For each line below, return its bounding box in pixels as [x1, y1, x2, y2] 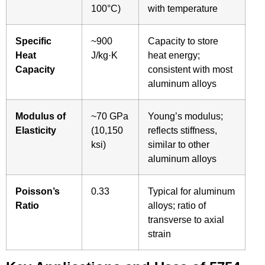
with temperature [148, 2, 218, 14]
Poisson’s [15, 185, 60, 196]
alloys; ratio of [148, 199, 206, 211]
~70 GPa [91, 110, 128, 121]
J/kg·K [91, 49, 118, 60]
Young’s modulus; [148, 110, 223, 121]
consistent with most [148, 63, 232, 75]
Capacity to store [148, 35, 218, 46]
